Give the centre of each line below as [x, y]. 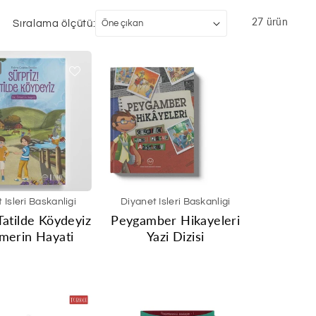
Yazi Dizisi [176, 236]
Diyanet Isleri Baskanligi [176, 201]
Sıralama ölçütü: [54, 23]
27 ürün [269, 21]
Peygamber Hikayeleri [176, 220]
